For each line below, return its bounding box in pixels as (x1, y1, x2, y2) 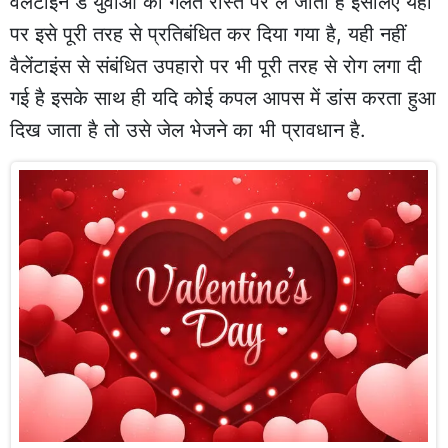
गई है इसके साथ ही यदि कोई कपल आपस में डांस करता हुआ (10, 85, 436, 110)
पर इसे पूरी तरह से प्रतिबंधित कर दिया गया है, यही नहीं (10, 21, 406, 46)
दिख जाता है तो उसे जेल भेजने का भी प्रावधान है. (10, 117, 366, 142)
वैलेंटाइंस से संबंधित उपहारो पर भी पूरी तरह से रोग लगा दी (10, 53, 422, 78)
